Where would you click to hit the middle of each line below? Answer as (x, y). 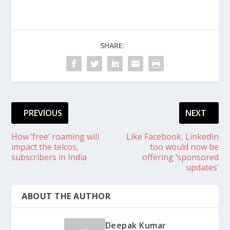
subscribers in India (49, 157)
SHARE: (112, 45)
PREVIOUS (43, 113)
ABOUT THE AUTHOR (66, 196)
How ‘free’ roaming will (55, 137)
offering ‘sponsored (180, 157)
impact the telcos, (45, 147)
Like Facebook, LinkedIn (172, 137)
